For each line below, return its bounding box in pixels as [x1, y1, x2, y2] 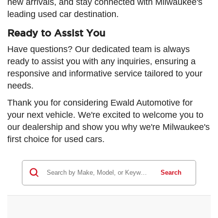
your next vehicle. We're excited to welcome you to [7, 109, 203, 120]
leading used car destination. [7, 9, 119, 19]
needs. [7, 80, 34, 91]
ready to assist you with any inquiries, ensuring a [7, 56, 196, 66]
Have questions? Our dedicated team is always [7, 44, 190, 54]
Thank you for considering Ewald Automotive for [7, 97, 193, 108]
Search [161, 168, 182, 176]
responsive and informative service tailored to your [7, 68, 202, 78]
